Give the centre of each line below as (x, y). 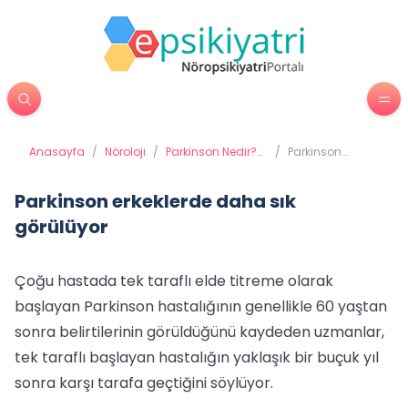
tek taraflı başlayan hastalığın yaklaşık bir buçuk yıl (197, 357)
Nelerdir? (189, 181)
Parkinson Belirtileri (216, 166)
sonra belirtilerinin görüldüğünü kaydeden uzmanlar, (199, 332)
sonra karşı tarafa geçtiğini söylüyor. (144, 383)
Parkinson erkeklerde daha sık (155, 201)
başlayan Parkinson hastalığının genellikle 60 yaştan (201, 306)
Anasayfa (57, 152)
